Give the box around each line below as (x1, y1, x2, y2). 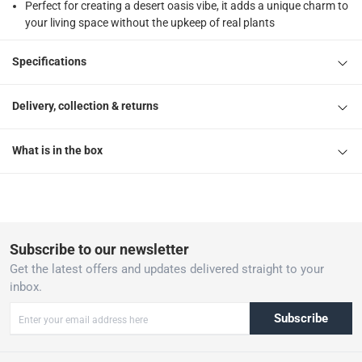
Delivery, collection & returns (12, 99, 158, 113)
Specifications (12, 55, 86, 69)
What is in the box (12, 144, 103, 158)
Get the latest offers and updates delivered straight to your (10, 262, 324, 277)
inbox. (10, 280, 42, 295)
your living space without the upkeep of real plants (25, 15, 275, 29)
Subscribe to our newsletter (10, 241, 189, 259)
